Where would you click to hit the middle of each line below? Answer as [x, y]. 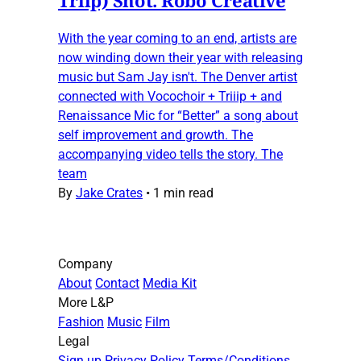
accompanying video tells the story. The [170, 154]
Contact [117, 283]
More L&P [86, 302]
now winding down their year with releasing [180, 57]
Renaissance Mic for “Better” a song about [178, 115]
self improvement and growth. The [156, 135]
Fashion [81, 322]
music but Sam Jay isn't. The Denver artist [178, 77]
